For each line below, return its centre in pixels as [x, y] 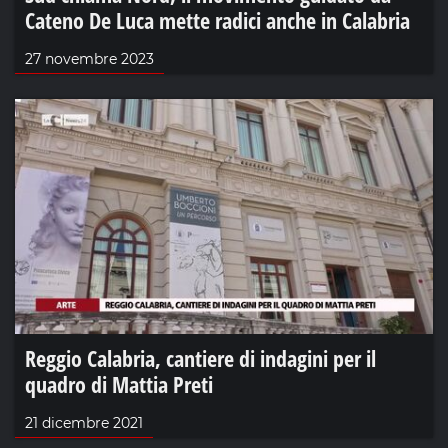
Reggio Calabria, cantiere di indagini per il [200, 357]
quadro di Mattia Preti [119, 383]
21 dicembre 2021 [84, 422]
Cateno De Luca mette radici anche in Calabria [217, 19]
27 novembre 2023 [89, 58]
